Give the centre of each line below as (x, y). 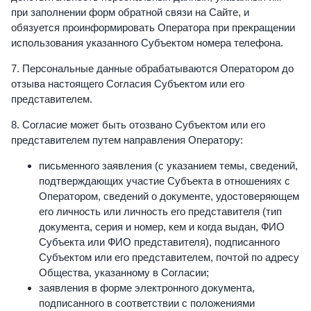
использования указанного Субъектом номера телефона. (147, 42)
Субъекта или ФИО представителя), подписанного (159, 242)
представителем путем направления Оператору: (127, 140)
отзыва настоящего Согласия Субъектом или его (128, 83)
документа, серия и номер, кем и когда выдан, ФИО (162, 226)
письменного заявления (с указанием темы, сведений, (168, 165)
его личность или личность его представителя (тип (160, 211)
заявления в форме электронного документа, (147, 287)
